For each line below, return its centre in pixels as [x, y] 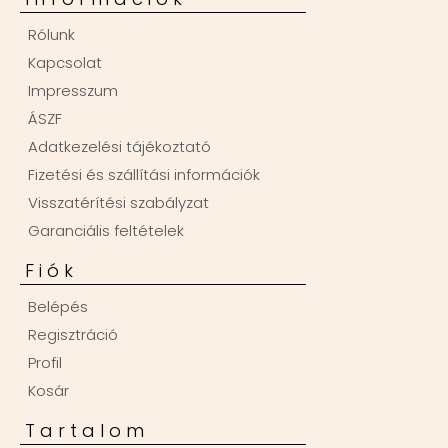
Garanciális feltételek [106, 230]
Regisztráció [73, 334]
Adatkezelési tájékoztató [119, 146]
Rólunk [51, 34]
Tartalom [87, 430]
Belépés [58, 306]
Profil [45, 362]
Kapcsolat [65, 62]
